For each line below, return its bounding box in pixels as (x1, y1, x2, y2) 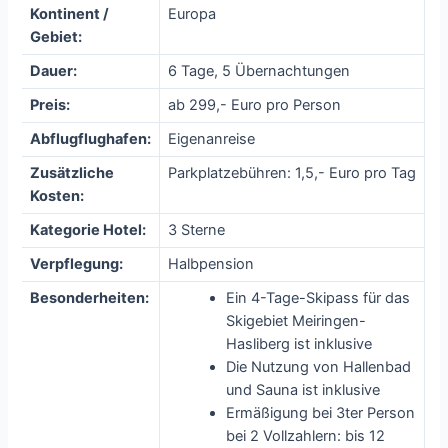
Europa (168, 4, 217, 23)
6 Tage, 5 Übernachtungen (168, 61, 351, 80)
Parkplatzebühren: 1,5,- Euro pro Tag (168, 163, 417, 182)
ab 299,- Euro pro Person (168, 95, 342, 114)
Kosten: (30, 186, 85, 205)
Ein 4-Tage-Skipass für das (226, 288, 411, 307)
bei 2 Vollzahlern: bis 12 (226, 426, 386, 445)
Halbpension (168, 254, 255, 273)
